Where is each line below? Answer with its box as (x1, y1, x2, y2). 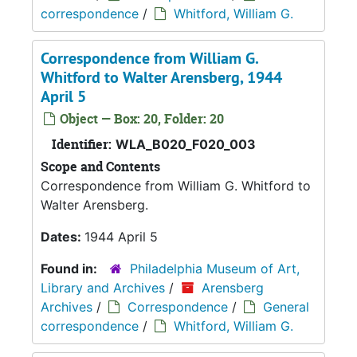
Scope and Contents (41, 157, 160, 175)
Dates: (41, 228, 84, 245)
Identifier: (52, 135, 112, 153)
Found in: (41, 260, 100, 277)
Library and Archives (41, 279, 165, 296)
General (263, 298, 309, 315)
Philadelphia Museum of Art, (130, 260, 300, 277)
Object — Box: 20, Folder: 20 (57, 109, 224, 127)
